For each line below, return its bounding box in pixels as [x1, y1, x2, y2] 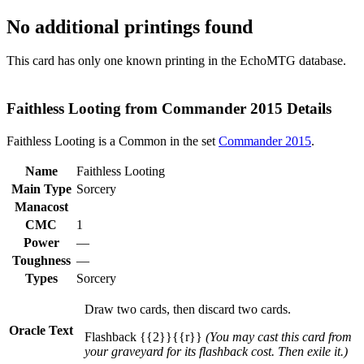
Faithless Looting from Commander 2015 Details [6, 100, 331, 118]
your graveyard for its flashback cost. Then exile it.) [84, 344, 348, 358]
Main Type [11, 181, 71, 196]
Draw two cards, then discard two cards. [84, 301, 291, 316]
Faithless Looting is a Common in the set [6, 133, 219, 148]
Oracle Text [9, 323, 73, 337]
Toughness [11, 253, 71, 267]
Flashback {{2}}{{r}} [84, 329, 206, 344]
